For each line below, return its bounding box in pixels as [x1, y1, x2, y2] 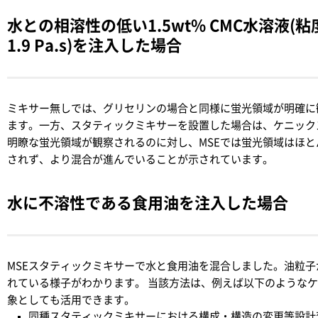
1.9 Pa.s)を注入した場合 [7, 38, 182, 53]
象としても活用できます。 [7, 295, 135, 305]
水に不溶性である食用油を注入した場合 [7, 195, 288, 211]
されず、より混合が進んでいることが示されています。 [7, 154, 273, 165]
